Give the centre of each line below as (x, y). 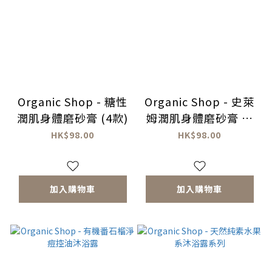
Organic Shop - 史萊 (188, 102)
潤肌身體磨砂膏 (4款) (73, 118)
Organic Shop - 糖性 (61, 102)
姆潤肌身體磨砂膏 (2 (199, 118)
